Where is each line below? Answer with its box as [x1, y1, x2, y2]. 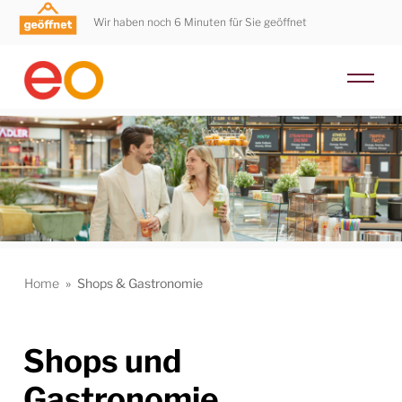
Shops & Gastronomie [74, 275, 204, 291]
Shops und [23, 341, 182, 380]
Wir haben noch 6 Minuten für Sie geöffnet [91, 15, 308, 29]
